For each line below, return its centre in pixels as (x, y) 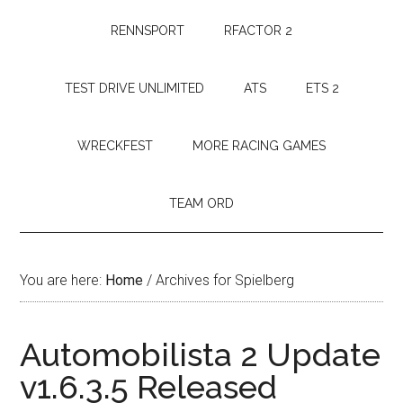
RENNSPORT (148, 31)
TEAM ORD (201, 203)
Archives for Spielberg (224, 280)
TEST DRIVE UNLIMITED (134, 88)
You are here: (63, 280)
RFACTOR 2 (258, 31)
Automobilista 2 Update (201, 354)
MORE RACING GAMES (259, 146)
